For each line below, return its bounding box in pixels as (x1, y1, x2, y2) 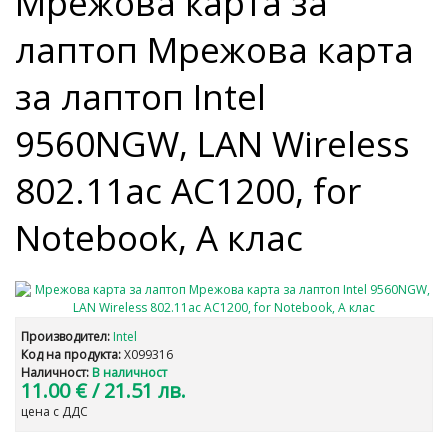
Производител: (21, 328, 110, 345)
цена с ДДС (21, 403, 88, 420)
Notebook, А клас (15, 214, 303, 261)
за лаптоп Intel (15, 73, 266, 120)
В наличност (92, 364, 167, 381)
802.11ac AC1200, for (15, 167, 361, 214)
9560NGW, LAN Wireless (15, 120, 410, 167)
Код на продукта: (21, 346, 121, 363)
